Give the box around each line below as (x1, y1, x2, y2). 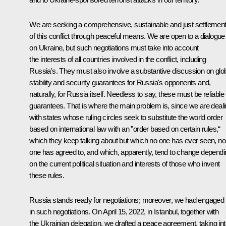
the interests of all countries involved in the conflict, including (29, 54, 206, 64)
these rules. (29, 171, 65, 180)
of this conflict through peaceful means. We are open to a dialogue (29, 31, 225, 40)
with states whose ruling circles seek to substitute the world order (29, 112, 223, 122)
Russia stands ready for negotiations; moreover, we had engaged (29, 195, 224, 204)
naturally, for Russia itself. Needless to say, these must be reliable (29, 89, 224, 98)
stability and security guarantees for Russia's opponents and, (29, 78, 211, 87)
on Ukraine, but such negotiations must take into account (29, 43, 199, 52)
